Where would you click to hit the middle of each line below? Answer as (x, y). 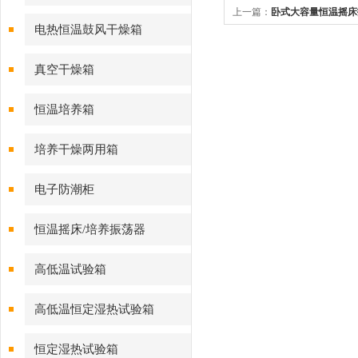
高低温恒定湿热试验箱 (94, 309)
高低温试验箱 (70, 269)
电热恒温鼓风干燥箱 (88, 30)
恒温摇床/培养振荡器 (90, 229)
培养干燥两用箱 (76, 149)
